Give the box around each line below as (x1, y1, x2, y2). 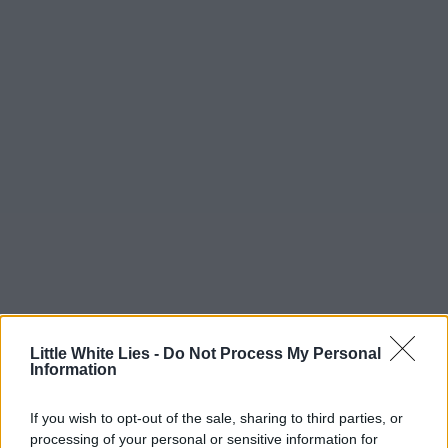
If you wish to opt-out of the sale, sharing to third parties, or (30, 410, 403, 426)
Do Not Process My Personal (163, 345, 381, 362)
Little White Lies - (30, 345, 163, 362)
